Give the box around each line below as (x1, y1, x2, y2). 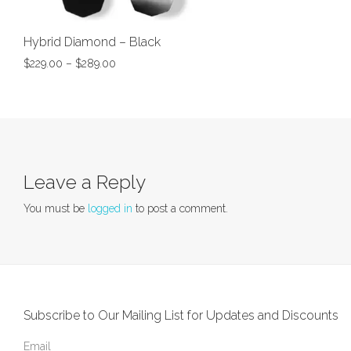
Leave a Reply (24, 171, 146, 194)
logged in (88, 202, 132, 215)
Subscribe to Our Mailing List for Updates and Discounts (24, 308, 338, 324)
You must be (24, 202, 88, 215)
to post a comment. (132, 202, 228, 215)
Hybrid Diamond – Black (24, 34, 161, 50)
